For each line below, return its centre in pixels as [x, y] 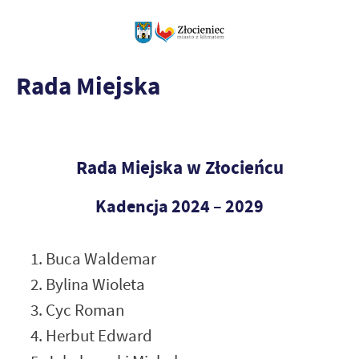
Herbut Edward [99, 335]
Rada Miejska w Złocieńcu [179, 167]
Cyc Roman [85, 310]
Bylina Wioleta [95, 284]
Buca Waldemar [101, 258]
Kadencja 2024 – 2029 [179, 206]
